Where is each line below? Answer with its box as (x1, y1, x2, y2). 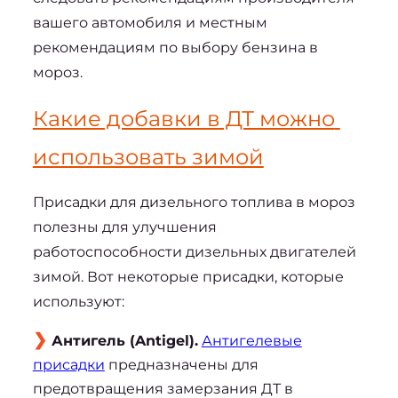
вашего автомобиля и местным (32, 13, 267, 31)
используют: (32, 292, 124, 310)
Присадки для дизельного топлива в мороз (32, 193, 355, 211)
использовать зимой (32, 143, 264, 170)
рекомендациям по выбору (32, 38, 242, 56)
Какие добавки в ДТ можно (32, 105, 335, 131)
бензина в (241, 38, 318, 56)
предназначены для (104, 355, 259, 373)
